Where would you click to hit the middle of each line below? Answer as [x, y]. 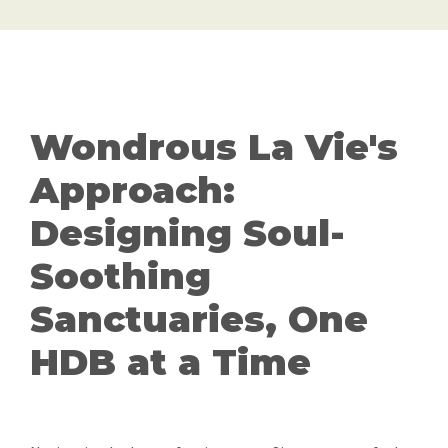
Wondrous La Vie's [214, 147]
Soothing [120, 276]
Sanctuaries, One [199, 319]
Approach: [132, 190]
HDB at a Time [170, 362]
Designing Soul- [187, 233]
